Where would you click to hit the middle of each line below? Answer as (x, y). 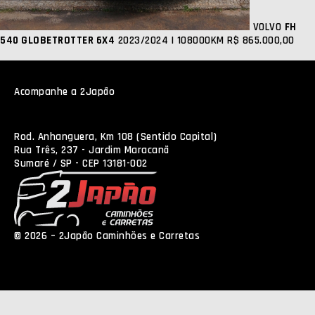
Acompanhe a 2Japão (64, 92)
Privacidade (41, 256)
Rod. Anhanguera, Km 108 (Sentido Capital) (116, 137)
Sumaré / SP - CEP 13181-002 (81, 163)
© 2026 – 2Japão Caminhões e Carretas (107, 236)
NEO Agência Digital (116, 256)
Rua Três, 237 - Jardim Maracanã (92, 150)
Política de (227, 236)
